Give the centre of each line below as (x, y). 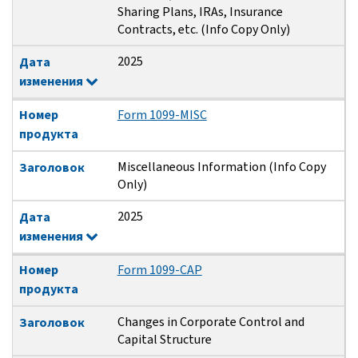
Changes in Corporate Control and (211, 322)
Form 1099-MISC (162, 115)
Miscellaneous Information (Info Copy (221, 167)
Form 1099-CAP (159, 270)
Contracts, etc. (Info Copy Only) (203, 30)
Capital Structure (164, 340)
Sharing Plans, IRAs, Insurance (200, 12)
